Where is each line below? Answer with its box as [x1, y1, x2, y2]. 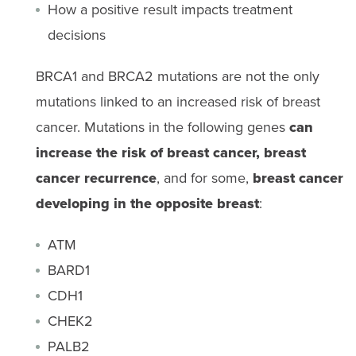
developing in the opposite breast [35, 192, 259, 214]
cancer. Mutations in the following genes [35, 116, 289, 137]
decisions [47, 24, 106, 45]
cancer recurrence [35, 167, 157, 188]
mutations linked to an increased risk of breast [35, 91, 320, 112]
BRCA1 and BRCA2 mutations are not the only [35, 65, 319, 87]
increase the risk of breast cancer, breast [35, 141, 306, 163]
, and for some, [156, 167, 253, 188]
